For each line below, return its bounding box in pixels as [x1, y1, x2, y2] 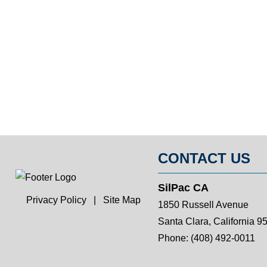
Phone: [157, 233, 191, 243]
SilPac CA [157, 182, 209, 194]
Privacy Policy [26, 195, 86, 205]
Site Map [103, 195, 141, 205]
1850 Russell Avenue [157, 200, 249, 210]
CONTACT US [157, 150, 250, 166]
